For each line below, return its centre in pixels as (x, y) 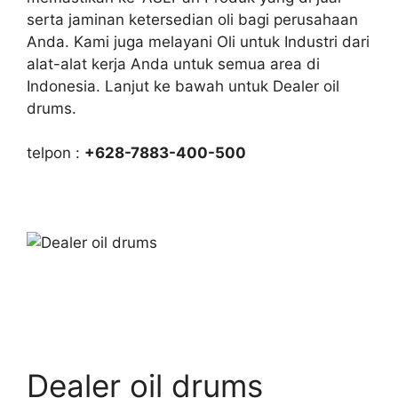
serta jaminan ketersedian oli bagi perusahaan (192, 19)
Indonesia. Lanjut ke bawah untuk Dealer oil (183, 86)
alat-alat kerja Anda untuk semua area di (173, 64)
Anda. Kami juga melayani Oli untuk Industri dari (198, 41)
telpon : (56, 153)
